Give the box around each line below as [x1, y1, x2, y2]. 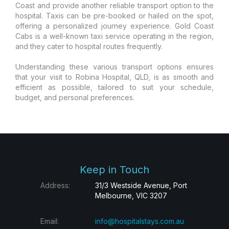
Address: [40, 180, 70, 190]
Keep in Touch [80, 163, 149, 176]
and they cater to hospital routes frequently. [15, 41, 163, 51]
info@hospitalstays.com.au [95, 216, 184, 225]
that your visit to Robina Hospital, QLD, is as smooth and [15, 72, 214, 81]
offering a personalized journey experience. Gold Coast [15, 21, 214, 30]
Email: [40, 216, 59, 225]
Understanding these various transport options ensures [15, 62, 214, 71]
